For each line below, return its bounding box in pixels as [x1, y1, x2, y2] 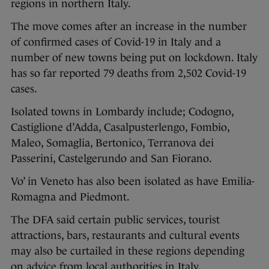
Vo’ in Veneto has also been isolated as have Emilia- [11, 175, 255, 188]
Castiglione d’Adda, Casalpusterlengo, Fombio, [11, 121, 229, 134]
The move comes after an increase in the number [11, 20, 247, 33]
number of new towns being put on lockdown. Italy [11, 52, 258, 64]
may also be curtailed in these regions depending [11, 245, 244, 258]
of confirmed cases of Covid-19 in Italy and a [11, 36, 221, 49]
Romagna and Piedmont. [11, 191, 132, 204]
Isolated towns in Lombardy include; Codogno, [11, 106, 234, 118]
